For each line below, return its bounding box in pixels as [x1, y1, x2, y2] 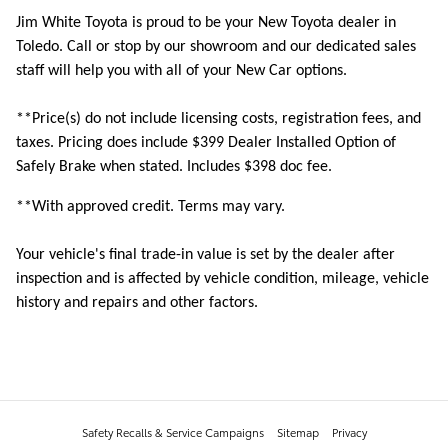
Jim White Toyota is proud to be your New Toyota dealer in [16, 15, 396, 32]
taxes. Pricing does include [16, 135, 192, 152]
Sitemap [276, 424, 319, 441]
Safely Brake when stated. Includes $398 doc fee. [16, 159, 336, 176]
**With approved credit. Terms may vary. [16, 199, 289, 216]
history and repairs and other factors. [16, 295, 262, 312]
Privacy [331, 424, 367, 441]
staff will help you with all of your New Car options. [16, 63, 347, 80]
